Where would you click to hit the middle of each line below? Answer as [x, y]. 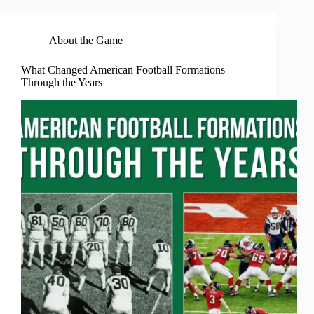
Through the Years [62, 83]
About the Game [86, 41]
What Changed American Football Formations [123, 70]
